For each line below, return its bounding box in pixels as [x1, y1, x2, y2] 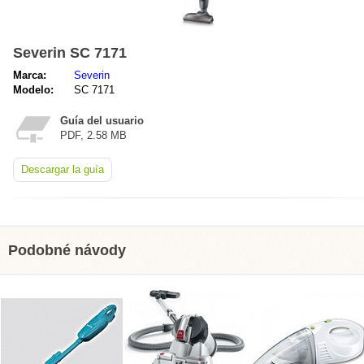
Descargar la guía [21, 163, 104, 175]
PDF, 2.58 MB [60, 129, 127, 141]
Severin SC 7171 [13, 45, 127, 61]
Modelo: [13, 84, 54, 96]
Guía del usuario [60, 115, 144, 127]
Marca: [13, 69, 46, 81]
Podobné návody [8, 242, 126, 258]
